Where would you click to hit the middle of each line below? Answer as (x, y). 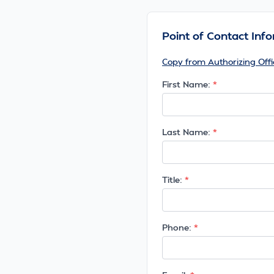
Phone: (177, 227)
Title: (172, 180)
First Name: (186, 84)
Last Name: (186, 132)
